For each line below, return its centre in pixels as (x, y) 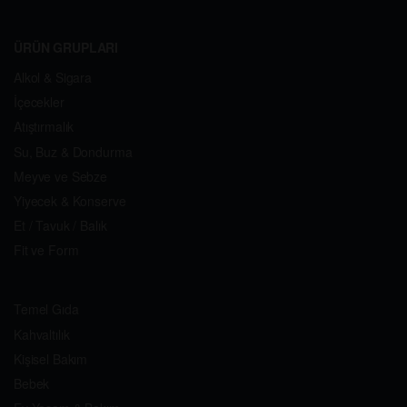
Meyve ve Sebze (61, 176)
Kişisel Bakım (51, 358)
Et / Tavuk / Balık (60, 226)
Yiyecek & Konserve (70, 201)
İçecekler (39, 102)
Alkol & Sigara (53, 78)
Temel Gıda (46, 309)
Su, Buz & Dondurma (73, 151)
